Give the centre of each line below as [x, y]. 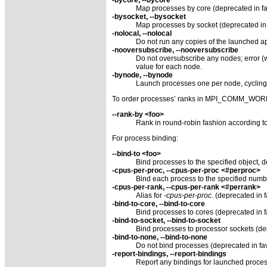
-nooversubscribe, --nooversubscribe [175, 50]
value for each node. [169, 66]
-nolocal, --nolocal [142, 33]
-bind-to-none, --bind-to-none [160, 237]
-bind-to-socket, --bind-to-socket [166, 220]
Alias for [150, 195]
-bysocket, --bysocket [149, 16]
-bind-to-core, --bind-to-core [159, 204]
